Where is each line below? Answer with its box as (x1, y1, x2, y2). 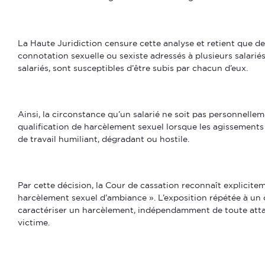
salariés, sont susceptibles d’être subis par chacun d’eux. (18, 63, 248, 73)
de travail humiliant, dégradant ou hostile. (18, 134, 189, 144)
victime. (18, 218, 50, 227)
